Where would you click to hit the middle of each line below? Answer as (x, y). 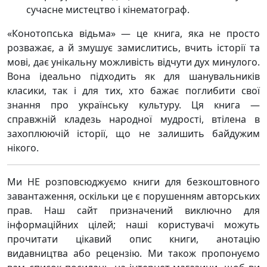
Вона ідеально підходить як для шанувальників (133, 76)
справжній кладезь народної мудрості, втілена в (133, 119)
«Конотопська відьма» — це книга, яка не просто (133, 33)
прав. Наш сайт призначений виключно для (133, 210)
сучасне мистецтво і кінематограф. (108, 10)
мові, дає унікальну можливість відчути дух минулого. (133, 62)
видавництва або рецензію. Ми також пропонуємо (133, 253)
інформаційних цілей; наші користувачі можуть (133, 225)
